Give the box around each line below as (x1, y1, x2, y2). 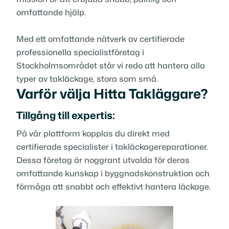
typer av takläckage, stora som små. (16, 75, 158, 83)
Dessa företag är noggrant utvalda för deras (16, 156, 190, 165)
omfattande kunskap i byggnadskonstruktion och (16, 169, 210, 178)
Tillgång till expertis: (16, 110, 115, 121)
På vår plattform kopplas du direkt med (16, 129, 170, 138)
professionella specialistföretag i (16, 48, 144, 57)
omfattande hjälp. (16, 8, 86, 17)
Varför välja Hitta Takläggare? (16, 87, 208, 101)
